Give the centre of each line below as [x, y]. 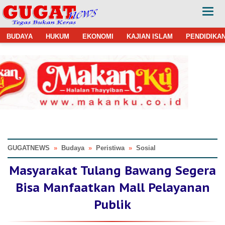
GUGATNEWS [29, 148]
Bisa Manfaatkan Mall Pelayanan [113, 187]
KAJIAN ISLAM [150, 36]
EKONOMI [98, 36]
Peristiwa [110, 148]
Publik [113, 204]
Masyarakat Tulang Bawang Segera [113, 170]
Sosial [146, 148]
